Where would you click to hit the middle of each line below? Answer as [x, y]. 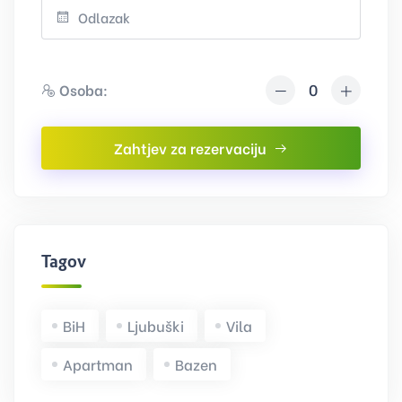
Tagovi [66, 261]
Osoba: [83, 90]
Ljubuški [156, 325]
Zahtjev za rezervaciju [190, 147]
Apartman [98, 363]
